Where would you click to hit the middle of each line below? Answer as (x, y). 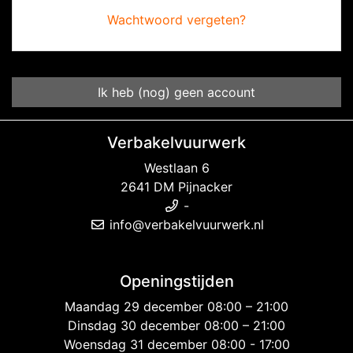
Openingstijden (176, 282)
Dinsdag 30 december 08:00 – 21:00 (176, 326)
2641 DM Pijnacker (176, 187)
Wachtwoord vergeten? (176, 20)
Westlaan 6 (176, 168)
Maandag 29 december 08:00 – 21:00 (176, 307)
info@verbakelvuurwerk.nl (184, 225)
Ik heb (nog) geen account (176, 92)
